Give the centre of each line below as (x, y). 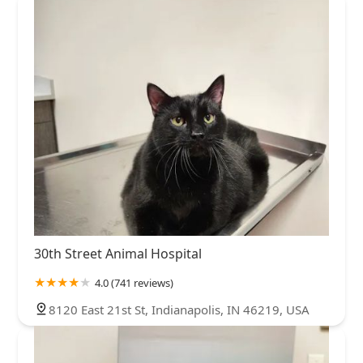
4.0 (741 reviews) (134, 282)
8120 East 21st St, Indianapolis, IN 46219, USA (179, 309)
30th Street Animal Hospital (118, 253)
